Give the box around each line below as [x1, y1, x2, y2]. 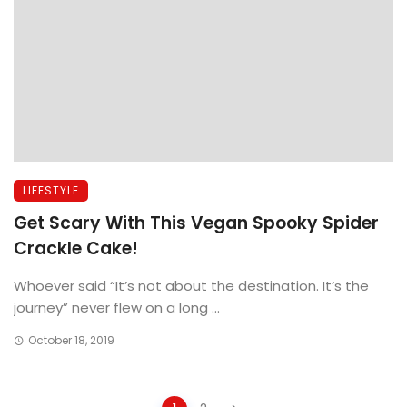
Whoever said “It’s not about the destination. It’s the [14, 276, 369, 295]
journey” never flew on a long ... [14, 298, 220, 317]
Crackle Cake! [14, 236, 138, 261]
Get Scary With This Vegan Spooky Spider [14, 211, 379, 235]
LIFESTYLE [23, 183, 79, 198]
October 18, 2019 [27, 333, 114, 348]
